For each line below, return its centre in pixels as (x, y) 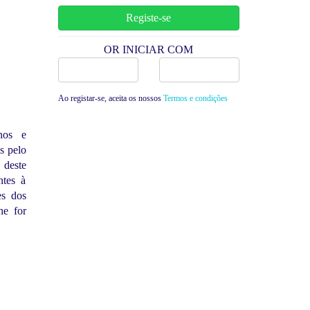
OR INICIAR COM (149, 49)
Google (199, 70)
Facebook (98, 70)
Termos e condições (195, 98)
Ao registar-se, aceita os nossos (109, 98)
